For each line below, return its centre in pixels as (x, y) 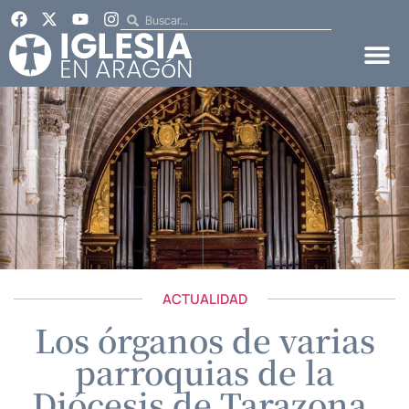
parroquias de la (204, 371)
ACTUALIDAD (204, 299)
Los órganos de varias (204, 339)
